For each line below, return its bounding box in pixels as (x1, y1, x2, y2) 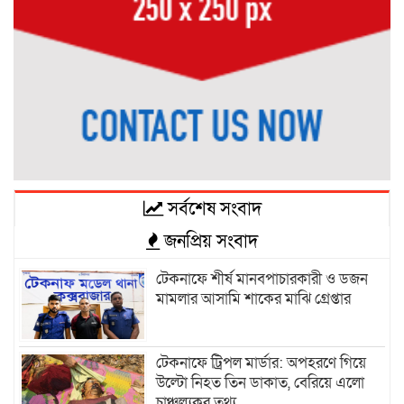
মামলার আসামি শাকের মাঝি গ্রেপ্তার (156, 289, 355, 310)
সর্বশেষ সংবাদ (162, 197, 262, 222)
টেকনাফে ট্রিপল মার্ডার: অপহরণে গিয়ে (156, 352, 367, 373)
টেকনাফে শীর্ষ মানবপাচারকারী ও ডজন (156, 269, 369, 290)
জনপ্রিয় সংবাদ (160, 230, 258, 254)
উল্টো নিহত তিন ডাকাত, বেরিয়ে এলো (156, 372, 365, 393)
